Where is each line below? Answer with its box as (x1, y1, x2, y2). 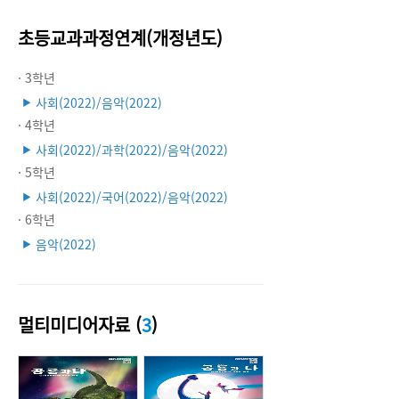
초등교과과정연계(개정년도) (18, 25, 223, 51)
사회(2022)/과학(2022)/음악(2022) (36, 141, 228, 159)
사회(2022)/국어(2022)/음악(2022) (36, 188, 228, 206)
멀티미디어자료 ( (18, 312, 142, 338)
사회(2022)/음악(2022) (36, 94, 162, 111)
